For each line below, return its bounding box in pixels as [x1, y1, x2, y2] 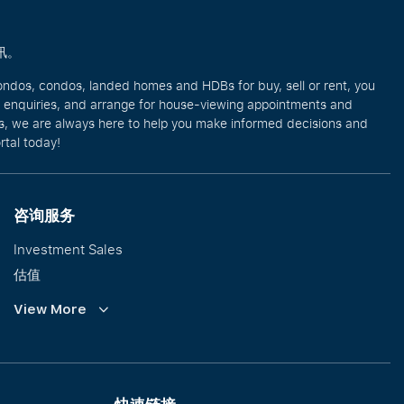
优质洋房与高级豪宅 [14, 341, 135, 359]
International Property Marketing [14, 366, 220, 384]
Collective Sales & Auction [14, 316, 181, 334]
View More [14, 301, 87, 317]
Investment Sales [14, 240, 123, 258]
